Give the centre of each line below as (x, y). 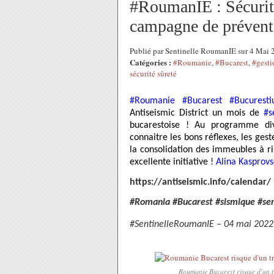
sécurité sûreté (153, 73)
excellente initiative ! (173, 162)
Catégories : (150, 62)
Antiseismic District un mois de (197, 113)
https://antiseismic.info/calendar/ (200, 182)
